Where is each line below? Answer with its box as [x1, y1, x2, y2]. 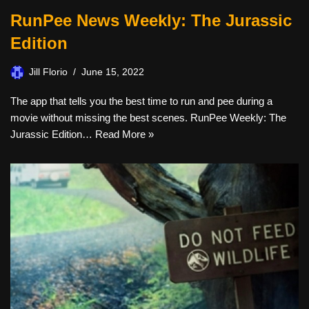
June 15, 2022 [81, 67, 144, 77]
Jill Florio [29, 67, 68, 77]
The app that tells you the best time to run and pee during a [10, 95, 272, 107]
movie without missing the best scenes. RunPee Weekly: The [10, 112, 286, 123]
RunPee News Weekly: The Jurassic [10, 11, 292, 30]
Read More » [95, 128, 154, 140]
